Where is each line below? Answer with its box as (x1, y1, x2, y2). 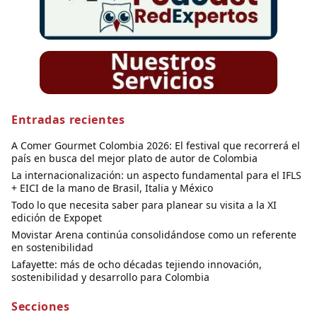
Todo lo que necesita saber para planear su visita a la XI (11, 198, 277, 212)
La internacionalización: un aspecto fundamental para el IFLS (11, 168, 301, 183)
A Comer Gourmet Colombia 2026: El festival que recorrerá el (11, 139, 300, 153)
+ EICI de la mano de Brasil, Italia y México (11, 181, 213, 195)
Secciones (11, 299, 70, 315)
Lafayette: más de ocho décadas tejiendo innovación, (11, 258, 262, 272)
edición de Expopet (11, 211, 102, 225)
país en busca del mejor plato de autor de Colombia (11, 151, 258, 166)
